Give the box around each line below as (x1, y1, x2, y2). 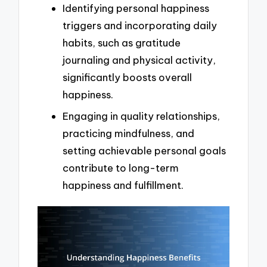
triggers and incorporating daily (63, 19, 217, 32)
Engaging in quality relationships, (63, 109, 220, 122)
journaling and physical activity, (63, 54, 216, 67)
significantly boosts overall (63, 71, 192, 84)
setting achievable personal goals (63, 144, 226, 157)
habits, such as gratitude (63, 36, 181, 49)
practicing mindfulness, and (63, 126, 194, 139)
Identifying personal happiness (63, 2, 209, 15)
